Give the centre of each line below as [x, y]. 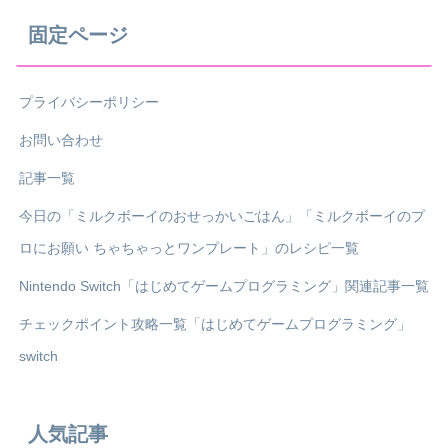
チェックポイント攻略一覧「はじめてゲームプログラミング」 [215, 324]
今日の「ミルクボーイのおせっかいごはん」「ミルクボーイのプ [222, 216]
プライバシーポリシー [89, 102]
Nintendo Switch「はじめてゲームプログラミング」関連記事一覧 [224, 286]
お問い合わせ [61, 140]
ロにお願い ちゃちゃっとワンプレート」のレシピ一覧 [189, 248]
